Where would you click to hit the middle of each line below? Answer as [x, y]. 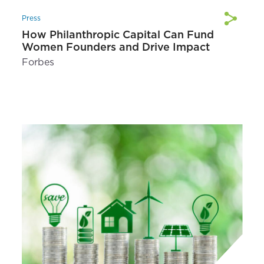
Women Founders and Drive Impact [115, 47]
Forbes [38, 62]
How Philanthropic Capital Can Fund [118, 35]
